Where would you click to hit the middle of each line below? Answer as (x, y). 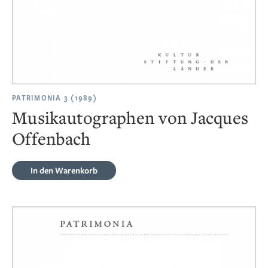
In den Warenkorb (64, 170)
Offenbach (51, 138)
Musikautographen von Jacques (130, 117)
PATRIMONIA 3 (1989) (54, 98)
